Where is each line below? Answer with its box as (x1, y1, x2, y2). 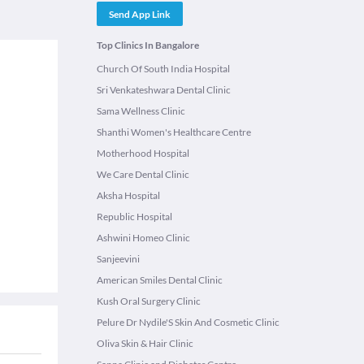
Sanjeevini (97, 253, 140, 265)
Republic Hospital (97, 210, 172, 223)
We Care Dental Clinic (97, 168, 189, 180)
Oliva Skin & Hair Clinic (97, 337, 193, 349)
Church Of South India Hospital (97, 63, 230, 75)
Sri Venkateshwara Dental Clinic (97, 84, 231, 96)
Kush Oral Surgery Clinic (97, 295, 201, 307)
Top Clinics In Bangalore (97, 39, 199, 51)
